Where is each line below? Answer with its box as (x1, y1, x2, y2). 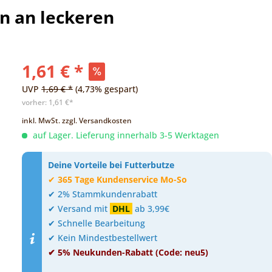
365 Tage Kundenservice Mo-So (58, 174, 188, 186)
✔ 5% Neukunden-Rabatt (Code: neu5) (48, 246, 209, 259)
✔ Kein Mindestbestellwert (48, 232, 158, 244)
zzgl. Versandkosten (62, 115, 132, 126)
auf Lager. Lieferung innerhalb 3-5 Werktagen (30, 129, 220, 141)
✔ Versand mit (48, 203, 110, 215)
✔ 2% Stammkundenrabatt (48, 188, 158, 200)
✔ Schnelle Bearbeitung (48, 217, 146, 229)
